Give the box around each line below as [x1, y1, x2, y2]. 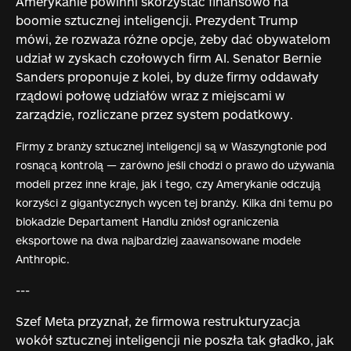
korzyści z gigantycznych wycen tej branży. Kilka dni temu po [15, 195, 332, 209]
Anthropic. [15, 251, 70, 266]
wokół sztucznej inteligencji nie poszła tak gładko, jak [15, 331, 334, 347]
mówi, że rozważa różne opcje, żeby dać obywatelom [15, 31, 331, 46]
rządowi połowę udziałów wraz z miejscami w [15, 87, 285, 103]
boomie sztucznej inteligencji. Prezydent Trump [15, 12, 298, 27]
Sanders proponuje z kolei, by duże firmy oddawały [15, 68, 319, 84]
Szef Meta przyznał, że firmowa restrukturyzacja [15, 313, 300, 328]
